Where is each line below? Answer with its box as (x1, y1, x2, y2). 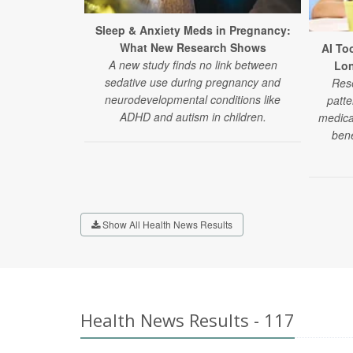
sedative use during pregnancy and (105, 74, 281, 91)
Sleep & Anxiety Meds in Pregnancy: (95, 22, 291, 39)
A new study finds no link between (108, 57, 277, 73)
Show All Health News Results (100, 217, 232, 231)
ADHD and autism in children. (119, 109, 266, 125)
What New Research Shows (119, 39, 266, 56)
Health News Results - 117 (80, 307, 295, 332)
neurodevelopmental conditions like (105, 91, 281, 108)
